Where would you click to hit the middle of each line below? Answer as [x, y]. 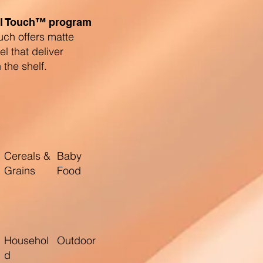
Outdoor [77, 241]
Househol [27, 241]
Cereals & [28, 156]
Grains [20, 171]
